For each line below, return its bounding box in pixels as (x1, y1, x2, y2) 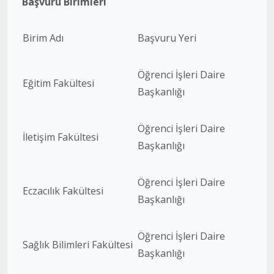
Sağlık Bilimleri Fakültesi (23, 238, 133, 251)
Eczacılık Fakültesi (23, 184, 103, 198)
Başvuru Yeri (138, 31, 196, 45)
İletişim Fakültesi (23, 130, 98, 144)
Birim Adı (23, 31, 64, 45)
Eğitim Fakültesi (23, 76, 94, 90)
